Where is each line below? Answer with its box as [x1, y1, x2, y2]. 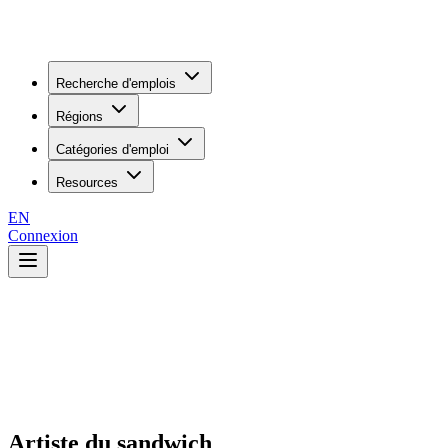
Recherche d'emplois [56, 76, 176, 91]
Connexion [8, 227, 78, 244]
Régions [56, 109, 103, 124]
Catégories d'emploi [56, 142, 169, 157]
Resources [56, 175, 118, 190]
